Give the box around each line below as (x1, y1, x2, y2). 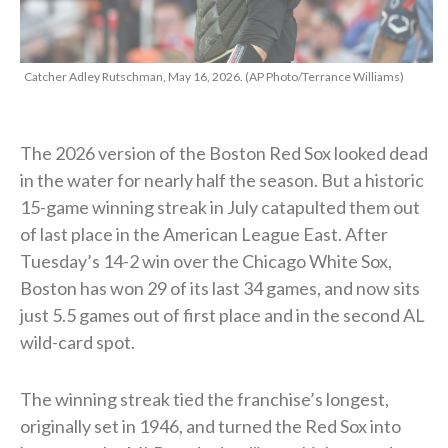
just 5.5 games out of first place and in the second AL (20, 303, 425, 326)
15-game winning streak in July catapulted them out (20, 195, 420, 218)
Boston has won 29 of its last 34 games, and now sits (20, 276, 420, 299)
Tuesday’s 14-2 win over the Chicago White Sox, (20, 249, 392, 272)
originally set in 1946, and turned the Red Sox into (20, 414, 401, 437)
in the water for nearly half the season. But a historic (20, 168, 424, 191)
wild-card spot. (20, 330, 135, 353)
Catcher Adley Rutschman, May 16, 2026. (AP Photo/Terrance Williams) (24, 68, 404, 84)
